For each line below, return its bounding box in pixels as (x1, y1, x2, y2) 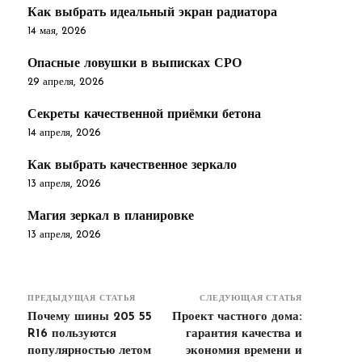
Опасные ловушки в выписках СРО (27, 57, 242, 70)
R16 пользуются (27, 327, 116, 340)
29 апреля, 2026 (27, 76, 104, 87)
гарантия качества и (185, 327, 302, 340)
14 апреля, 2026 (27, 127, 101, 138)
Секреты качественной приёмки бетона (27, 107, 261, 121)
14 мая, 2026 (27, 25, 86, 36)
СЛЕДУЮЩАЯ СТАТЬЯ (200, 293, 302, 303)
